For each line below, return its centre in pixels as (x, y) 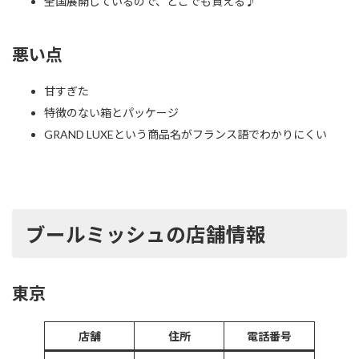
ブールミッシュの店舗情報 (146, 234)
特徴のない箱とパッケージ (111, 112)
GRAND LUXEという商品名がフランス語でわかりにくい (186, 134)
